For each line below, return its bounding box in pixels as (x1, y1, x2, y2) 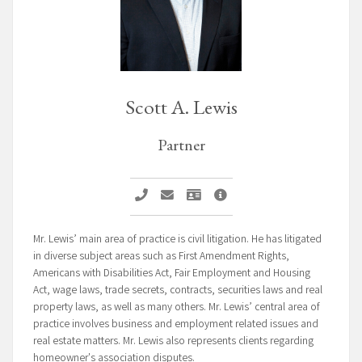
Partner (157, 134, 205, 156)
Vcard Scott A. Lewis (203, 186, 305, 205)
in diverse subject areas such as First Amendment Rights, (33, 248, 289, 265)
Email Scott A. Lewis (175, 186, 277, 205)
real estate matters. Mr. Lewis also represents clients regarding (33, 333, 314, 350)
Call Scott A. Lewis (149, 186, 241, 205)
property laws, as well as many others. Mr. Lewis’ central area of (33, 299, 320, 316)
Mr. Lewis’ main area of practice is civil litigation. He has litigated (33, 231, 322, 248)
